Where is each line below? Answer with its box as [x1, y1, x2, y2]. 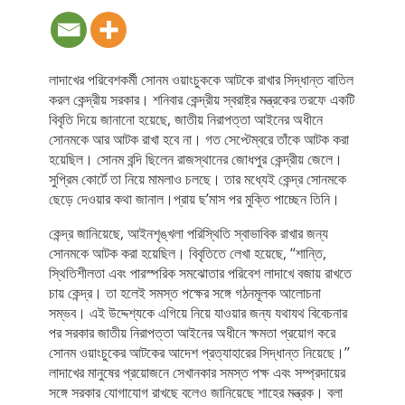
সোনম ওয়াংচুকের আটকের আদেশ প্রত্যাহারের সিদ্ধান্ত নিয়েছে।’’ [48, 343, 350, 363]
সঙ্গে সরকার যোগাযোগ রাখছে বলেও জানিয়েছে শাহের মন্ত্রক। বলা [48, 382, 343, 402]
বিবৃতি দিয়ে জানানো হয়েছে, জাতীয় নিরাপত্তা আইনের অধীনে [48, 109, 323, 129]
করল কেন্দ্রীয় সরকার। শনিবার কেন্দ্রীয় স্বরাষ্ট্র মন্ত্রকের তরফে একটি [48, 89, 354, 109]
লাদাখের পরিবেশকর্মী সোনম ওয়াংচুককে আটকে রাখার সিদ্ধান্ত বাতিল [48, 70, 353, 89]
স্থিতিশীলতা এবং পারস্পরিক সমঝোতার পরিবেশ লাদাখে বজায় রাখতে [48, 263, 352, 283]
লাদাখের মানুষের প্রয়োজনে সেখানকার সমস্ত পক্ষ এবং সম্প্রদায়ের [48, 363, 345, 382]
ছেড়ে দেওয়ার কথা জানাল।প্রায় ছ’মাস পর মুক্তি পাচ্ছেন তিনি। [48, 189, 340, 209]
